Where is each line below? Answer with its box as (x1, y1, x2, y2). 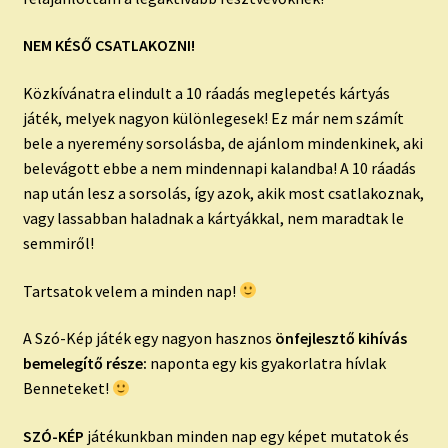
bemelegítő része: (22, 353, 147, 374)
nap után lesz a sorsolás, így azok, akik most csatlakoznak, (22, 182, 424, 203)
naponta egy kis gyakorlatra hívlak (146, 353, 386, 374)
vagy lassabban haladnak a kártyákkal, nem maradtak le (22, 207, 404, 228)
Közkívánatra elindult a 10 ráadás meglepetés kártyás (22, 82, 390, 103)
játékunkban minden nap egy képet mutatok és (83, 425, 409, 446)
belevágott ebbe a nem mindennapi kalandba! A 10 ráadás (22, 157, 416, 178)
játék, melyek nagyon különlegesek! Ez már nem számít (22, 107, 404, 128)
